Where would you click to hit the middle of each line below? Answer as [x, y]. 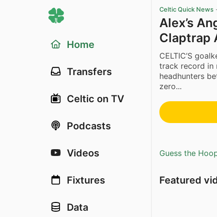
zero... [170, 86]
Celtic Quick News [186, 9]
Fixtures [86, 180]
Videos [83, 153]
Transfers [89, 72]
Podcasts [89, 126]
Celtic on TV [95, 99]
